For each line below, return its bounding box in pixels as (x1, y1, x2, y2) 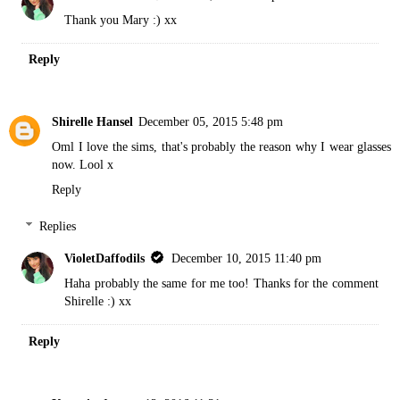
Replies (39, 219, 77, 234)
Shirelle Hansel (52, 113, 133, 129)
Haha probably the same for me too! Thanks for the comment (64, 276, 379, 291)
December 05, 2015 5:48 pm (138, 113, 283, 129)
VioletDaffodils (64, 251, 146, 266)
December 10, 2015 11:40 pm (171, 251, 322, 266)
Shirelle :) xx (64, 294, 132, 309)
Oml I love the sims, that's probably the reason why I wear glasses (52, 138, 391, 154)
